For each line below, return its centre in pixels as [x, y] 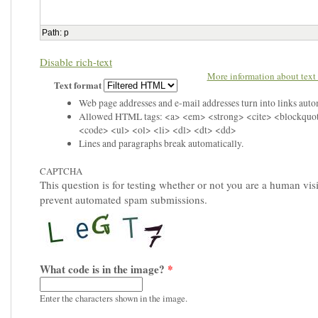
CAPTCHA [61, 171]
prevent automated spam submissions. [124, 199]
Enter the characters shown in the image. [114, 298]
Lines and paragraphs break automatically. [161, 143]
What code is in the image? [104, 269]
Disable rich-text [76, 61]
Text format [78, 84]
